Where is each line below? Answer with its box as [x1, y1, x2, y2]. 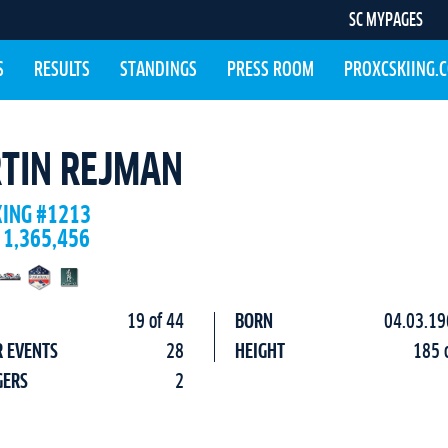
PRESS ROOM [226, 60, 314, 80]
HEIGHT [235, 342, 285, 362]
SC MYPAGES [348, 11, 423, 30]
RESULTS [33, 60, 90, 80]
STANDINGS [119, 60, 197, 80]
